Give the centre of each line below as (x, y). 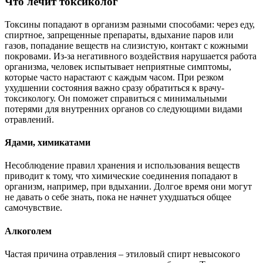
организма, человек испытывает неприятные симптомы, (118, 66)
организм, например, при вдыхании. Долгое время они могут (128, 187)
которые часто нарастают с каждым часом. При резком (114, 77)
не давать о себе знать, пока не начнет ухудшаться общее (118, 197)
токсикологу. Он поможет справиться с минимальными (116, 98)
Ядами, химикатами (48, 143)
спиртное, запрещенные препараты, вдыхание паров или (119, 35)
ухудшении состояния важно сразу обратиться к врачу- (114, 87)
